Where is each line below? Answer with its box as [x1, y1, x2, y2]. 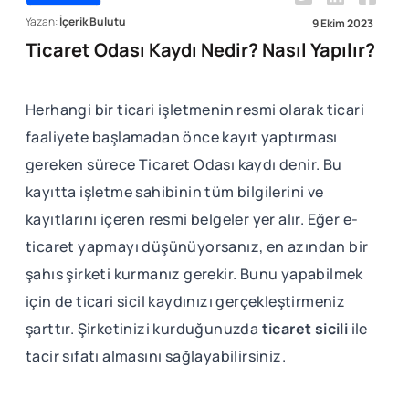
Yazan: [26, 13, 59, 29]
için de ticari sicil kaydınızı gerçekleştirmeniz [26, 290, 346, 311]
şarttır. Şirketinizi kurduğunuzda [26, 318, 262, 339]
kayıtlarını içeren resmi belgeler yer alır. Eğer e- [26, 208, 359, 229]
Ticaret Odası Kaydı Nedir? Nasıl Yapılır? [26, 37, 375, 62]
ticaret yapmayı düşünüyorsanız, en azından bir [26, 236, 369, 257]
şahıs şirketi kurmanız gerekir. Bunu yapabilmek [26, 263, 363, 284]
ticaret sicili [261, 318, 349, 339]
